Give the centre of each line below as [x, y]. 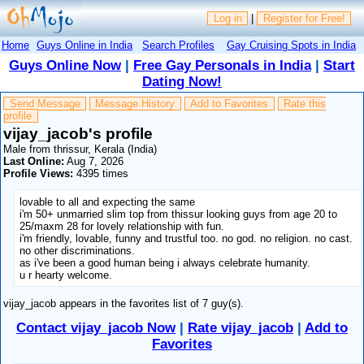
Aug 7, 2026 [94, 161]
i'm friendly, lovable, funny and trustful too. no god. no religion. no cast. [186, 238]
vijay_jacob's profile [78, 133]
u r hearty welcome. [66, 275]
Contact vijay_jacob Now [96, 327]
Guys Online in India [84, 45]
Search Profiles [178, 45]
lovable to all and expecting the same [108, 201]
